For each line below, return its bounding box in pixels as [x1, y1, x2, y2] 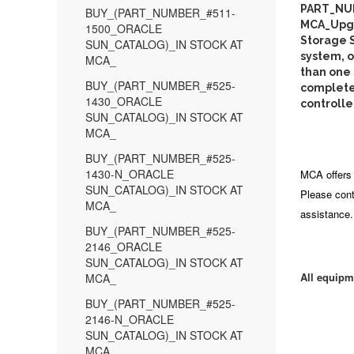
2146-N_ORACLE [85, 311, 174, 327]
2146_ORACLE [85, 239, 162, 254]
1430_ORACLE [85, 93, 162, 109]
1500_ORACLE [85, 21, 162, 36]
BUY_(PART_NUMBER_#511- [85, 5, 235, 21]
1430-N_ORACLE [85, 166, 174, 182]
